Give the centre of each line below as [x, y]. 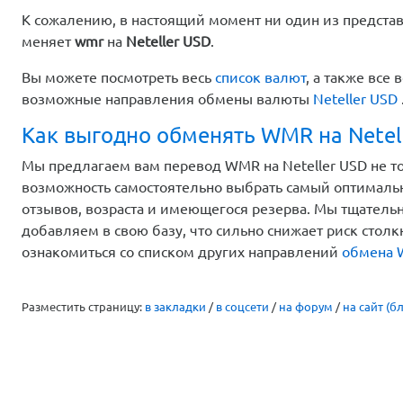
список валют [260, 77]
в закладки [175, 306]
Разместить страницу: [83, 306]
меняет [48, 41]
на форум [306, 306]
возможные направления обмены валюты [167, 99]
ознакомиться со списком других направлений [182, 251]
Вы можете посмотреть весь [118, 77]
